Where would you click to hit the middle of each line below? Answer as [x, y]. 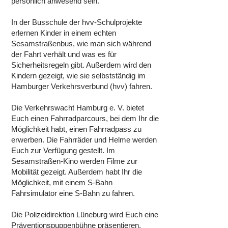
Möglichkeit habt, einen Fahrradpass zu [76, 129]
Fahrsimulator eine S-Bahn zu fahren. [73, 193]
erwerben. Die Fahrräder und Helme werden [84, 140]
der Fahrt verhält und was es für [64, 54]
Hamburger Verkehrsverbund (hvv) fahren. [83, 86]
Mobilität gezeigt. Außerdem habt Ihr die [77, 172]
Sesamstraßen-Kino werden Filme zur [74, 161]
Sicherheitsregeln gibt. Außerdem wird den [81, 65]
